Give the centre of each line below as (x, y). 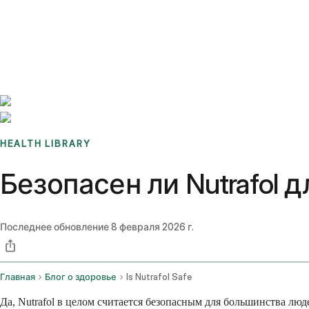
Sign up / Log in (69, 34)
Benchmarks (44, 17)
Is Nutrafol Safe (159, 277)
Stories (86, 17)
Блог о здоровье (81, 277)
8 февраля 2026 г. (152, 227)
